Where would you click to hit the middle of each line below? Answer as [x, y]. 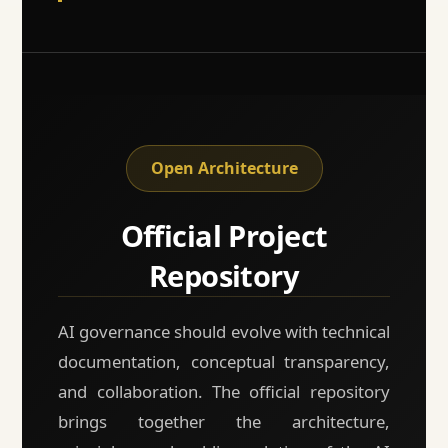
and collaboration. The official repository [224, 392]
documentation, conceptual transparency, [224, 362]
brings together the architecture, [224, 422]
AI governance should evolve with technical [224, 332]
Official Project [224, 236]
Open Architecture [224, 168]
